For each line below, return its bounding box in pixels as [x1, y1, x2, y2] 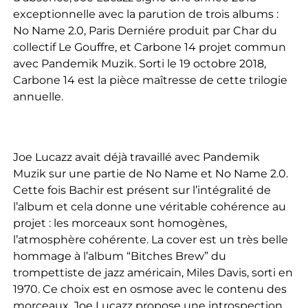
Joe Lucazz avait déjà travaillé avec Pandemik [12, 151, 260, 164]
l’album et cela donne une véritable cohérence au [12, 200, 286, 214]
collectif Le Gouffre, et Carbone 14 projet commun [12, 41, 286, 54]
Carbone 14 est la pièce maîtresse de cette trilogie [12, 74, 287, 87]
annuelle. [12, 90, 63, 104]
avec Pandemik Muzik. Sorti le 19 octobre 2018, [12, 57, 266, 71]
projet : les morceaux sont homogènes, [12, 217, 227, 230]
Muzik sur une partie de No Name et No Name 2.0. [12, 167, 288, 181]
